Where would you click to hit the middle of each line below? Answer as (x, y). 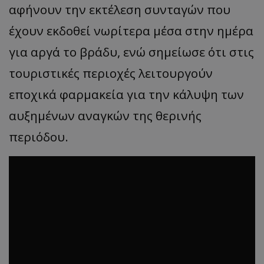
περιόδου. (39, 136)
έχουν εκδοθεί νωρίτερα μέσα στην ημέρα (131, 30)
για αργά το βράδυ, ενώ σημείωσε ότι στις (131, 52)
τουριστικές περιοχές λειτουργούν (111, 73)
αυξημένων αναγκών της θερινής (105, 115)
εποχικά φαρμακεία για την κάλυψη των (126, 94)
